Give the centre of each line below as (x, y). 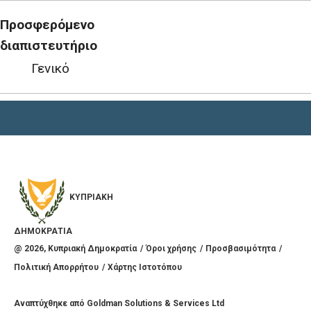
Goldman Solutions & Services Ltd (155, 303)
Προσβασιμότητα (241, 249)
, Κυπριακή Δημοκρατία (90, 249)
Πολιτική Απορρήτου (56, 267)
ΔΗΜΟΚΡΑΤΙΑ (43, 231)
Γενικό (50, 68)
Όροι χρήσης (171, 249)
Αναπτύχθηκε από (50, 303)
